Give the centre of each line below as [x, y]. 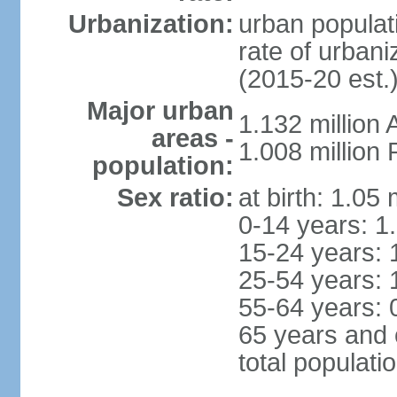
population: [163, 166]
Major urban [160, 111]
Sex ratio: [175, 198]
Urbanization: [151, 24]
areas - [192, 138]
